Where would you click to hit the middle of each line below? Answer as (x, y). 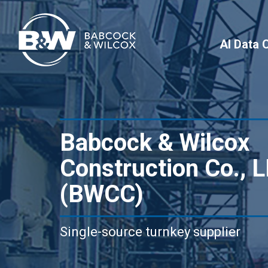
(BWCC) (102, 194)
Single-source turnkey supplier (150, 232)
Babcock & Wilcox (155, 143)
